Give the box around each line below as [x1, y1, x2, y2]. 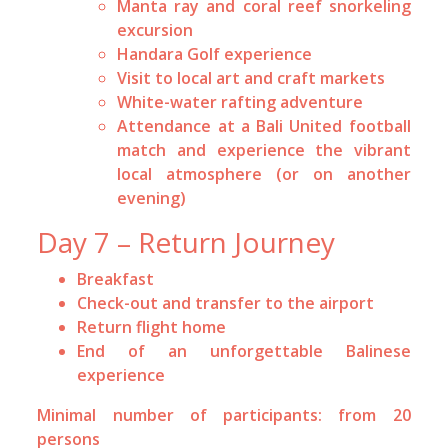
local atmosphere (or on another [117, 162, 411, 185]
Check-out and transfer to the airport [77, 291, 375, 314]
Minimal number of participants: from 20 [37, 403, 411, 426]
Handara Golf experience [117, 42, 313, 65]
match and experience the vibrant [117, 138, 411, 161]
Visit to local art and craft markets [117, 66, 386, 89]
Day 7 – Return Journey [37, 222, 336, 261]
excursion [117, 18, 194, 41]
